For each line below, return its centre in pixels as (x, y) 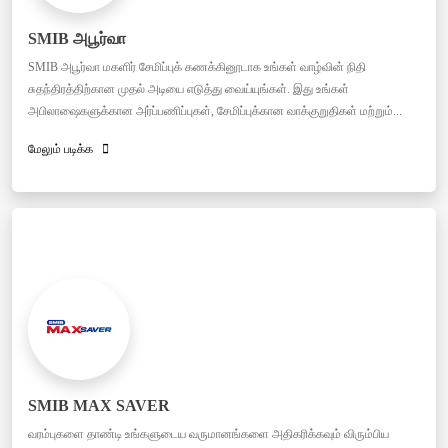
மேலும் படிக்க (65, 148)
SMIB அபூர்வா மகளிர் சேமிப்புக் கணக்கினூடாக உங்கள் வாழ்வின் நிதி (197, 66)
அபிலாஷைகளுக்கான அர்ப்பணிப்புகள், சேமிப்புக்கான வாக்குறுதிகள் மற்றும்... (215, 110)
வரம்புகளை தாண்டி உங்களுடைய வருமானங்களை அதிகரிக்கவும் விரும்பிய (208, 433)
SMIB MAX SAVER (99, 405)
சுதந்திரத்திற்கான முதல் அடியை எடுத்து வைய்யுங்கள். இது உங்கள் (188, 88)
